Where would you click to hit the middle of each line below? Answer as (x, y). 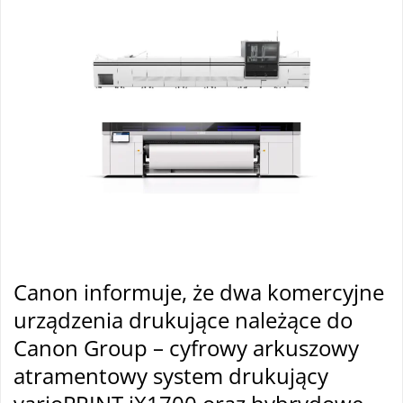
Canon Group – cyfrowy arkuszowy (186, 348)
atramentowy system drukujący (171, 376)
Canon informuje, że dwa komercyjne (199, 292)
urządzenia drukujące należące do (183, 320)
